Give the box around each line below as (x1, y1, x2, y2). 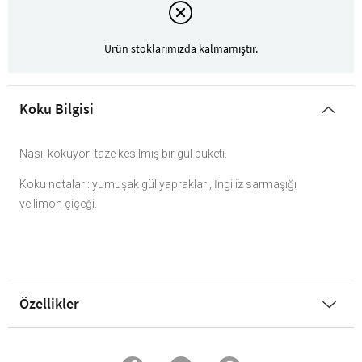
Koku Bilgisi (19, 99, 94, 119)
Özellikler (19, 294, 79, 314)
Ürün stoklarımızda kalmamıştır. (104, 40, 258, 56)
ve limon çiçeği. (19, 197, 97, 211)
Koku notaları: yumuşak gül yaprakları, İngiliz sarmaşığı (19, 178, 297, 192)
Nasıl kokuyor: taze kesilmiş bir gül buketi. (19, 147, 227, 161)
